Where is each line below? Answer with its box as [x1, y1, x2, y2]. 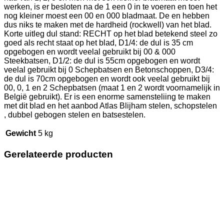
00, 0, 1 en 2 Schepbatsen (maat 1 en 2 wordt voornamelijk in [4, 83, 220, 92]
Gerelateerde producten [4, 148, 113, 159]
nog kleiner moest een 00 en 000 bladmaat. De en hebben [4, 11, 209, 20]
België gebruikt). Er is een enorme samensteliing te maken [4, 92, 210, 101]
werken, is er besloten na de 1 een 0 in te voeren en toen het [4, 2, 217, 11]
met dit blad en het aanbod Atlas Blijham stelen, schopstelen [4, 101, 217, 110]
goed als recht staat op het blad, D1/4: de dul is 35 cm [4, 38, 193, 47]
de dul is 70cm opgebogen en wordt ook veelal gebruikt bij [4, 74, 210, 83]
